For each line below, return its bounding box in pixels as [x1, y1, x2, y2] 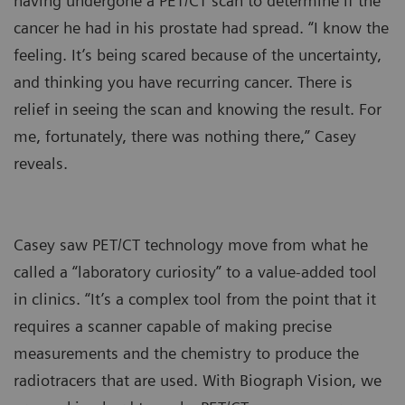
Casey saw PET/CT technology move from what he [14, 235, 368, 255]
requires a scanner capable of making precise [14, 316, 332, 336]
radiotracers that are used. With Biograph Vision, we [14, 371, 381, 391]
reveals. [14, 154, 68, 174]
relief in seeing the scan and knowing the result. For [14, 99, 381, 119]
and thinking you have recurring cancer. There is [14, 72, 353, 92]
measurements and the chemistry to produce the [14, 344, 359, 363]
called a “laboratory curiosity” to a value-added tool [14, 262, 377, 282]
